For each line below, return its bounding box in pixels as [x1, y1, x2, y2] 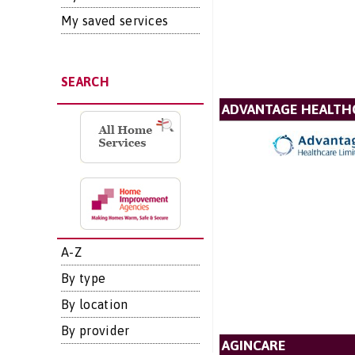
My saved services [61, 13, 169, 28]
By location [61, 297, 128, 311]
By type [61, 271, 106, 285]
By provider [61, 323, 130, 338]
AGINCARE [221, 338, 286, 353]
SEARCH [61, 74, 109, 89]
